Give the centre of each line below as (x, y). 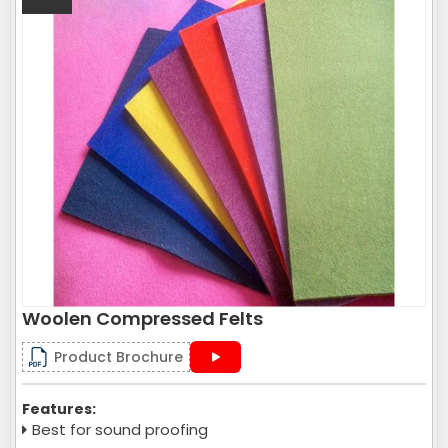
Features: (59, 409)
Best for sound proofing (120, 429)
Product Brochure (118, 357)
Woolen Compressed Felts (142, 318)
